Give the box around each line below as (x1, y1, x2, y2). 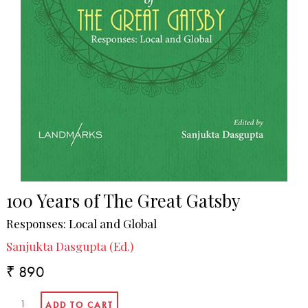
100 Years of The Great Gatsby (5, 188, 241, 212)
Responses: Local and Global (5, 215, 157, 231)
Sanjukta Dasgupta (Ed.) (5, 239, 133, 254)
